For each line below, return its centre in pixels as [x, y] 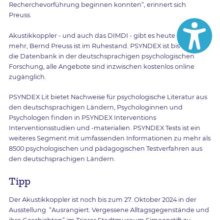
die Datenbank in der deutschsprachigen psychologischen [101, 56]
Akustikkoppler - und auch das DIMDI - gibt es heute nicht [101, 35]
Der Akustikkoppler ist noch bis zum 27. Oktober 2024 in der [102, 199]
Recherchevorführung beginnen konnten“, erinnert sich [97, 5]
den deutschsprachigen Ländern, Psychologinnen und [96, 108]
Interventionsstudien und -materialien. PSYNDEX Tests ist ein [104, 128]
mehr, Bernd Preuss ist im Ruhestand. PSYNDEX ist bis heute [104, 46]
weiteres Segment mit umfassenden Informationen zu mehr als [110, 138]
